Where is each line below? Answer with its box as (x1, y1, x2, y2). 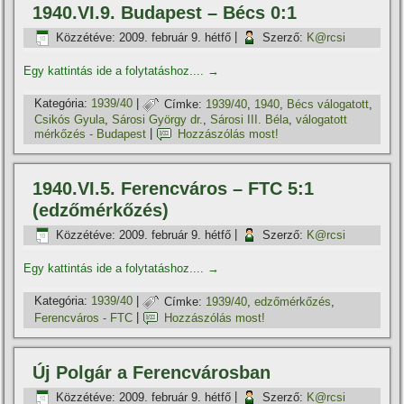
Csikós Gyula (34, 113, 106, 127)
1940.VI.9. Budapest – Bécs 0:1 (32, 3, 298, 23)
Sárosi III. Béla (210, 113, 289, 127)
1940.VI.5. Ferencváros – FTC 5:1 (32, 179, 315, 199)
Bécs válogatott (287, 96, 370, 111)
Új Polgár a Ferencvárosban (32, 363, 271, 383)
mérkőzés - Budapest (34, 126, 147, 141)
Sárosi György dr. (112, 113, 204, 127)
